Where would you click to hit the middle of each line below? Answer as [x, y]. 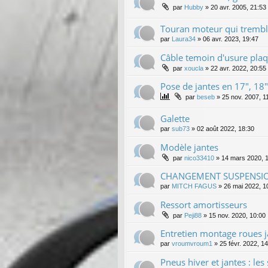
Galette [175, 118]
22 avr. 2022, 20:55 [238, 68]
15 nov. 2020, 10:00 [237, 215]
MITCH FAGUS [194, 186]
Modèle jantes [189, 147]
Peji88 [193, 215]
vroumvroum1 [192, 243]
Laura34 [184, 39]
